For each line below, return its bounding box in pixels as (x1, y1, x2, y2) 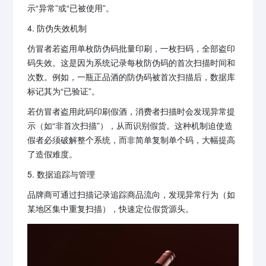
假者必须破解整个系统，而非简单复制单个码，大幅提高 (27, 134, 236, 146)
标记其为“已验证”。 (27, 85, 100, 97)
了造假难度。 (27, 148, 78, 160)
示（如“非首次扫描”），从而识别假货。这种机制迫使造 (27, 119, 233, 132)
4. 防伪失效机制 (27, 22, 87, 34)
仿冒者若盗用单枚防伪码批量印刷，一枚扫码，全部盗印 (27, 42, 236, 55)
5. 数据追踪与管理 (27, 168, 96, 180)
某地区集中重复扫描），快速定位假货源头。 (27, 202, 194, 215)
